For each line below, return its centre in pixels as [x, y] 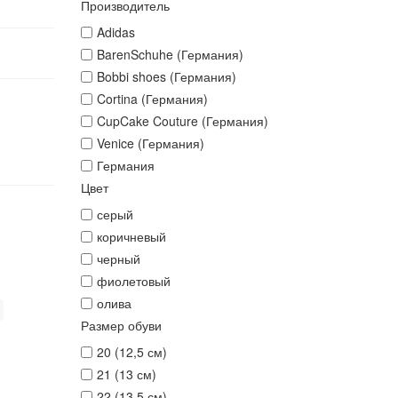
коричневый [131, 236]
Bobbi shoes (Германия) [166, 76]
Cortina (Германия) [152, 99]
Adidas [115, 32]
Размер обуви [121, 325]
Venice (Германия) [150, 143]
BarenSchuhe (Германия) [170, 54]
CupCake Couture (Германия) [182, 121]
